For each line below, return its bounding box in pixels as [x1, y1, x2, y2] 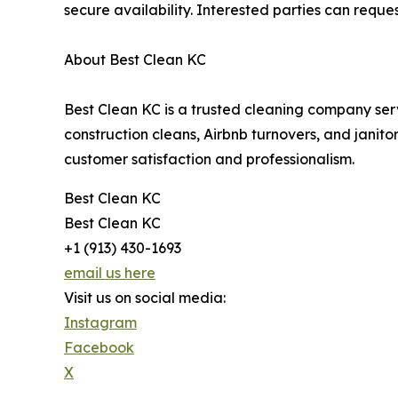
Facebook [64, 338, 134, 356]
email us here [64, 263, 155, 282]
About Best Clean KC [64, 50, 206, 68]
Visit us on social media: [64, 288, 226, 306]
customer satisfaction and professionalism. [64, 149, 354, 168]
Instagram [64, 313, 137, 331]
